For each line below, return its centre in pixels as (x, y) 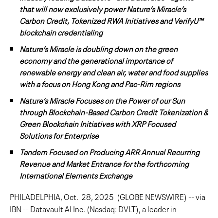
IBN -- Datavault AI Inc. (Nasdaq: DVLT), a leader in (93, 208)
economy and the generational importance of (96, 60)
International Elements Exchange (76, 175)
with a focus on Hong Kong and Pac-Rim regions (100, 83)
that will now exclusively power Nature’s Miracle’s (103, 8)
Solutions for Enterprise (59, 135)
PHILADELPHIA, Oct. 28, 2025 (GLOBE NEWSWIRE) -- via (108, 196)
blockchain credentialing (61, 32)
